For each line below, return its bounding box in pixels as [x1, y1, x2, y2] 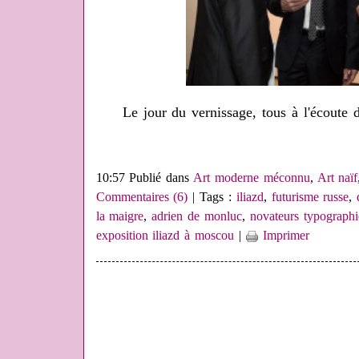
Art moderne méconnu [193, 170, 310, 186]
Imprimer [257, 228, 309, 244]
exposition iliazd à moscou [95, 228, 235, 244]
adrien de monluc [151, 208, 242, 224]
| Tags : [188, 189, 236, 205]
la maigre [95, 208, 144, 224]
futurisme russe [271, 189, 349, 205]
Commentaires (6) [95, 189, 188, 205]
